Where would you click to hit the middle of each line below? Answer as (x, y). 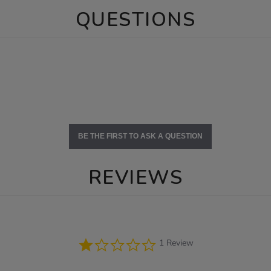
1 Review (176, 243)
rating (167, 259)
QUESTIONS (135, 20)
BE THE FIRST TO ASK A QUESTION (140, 136)
